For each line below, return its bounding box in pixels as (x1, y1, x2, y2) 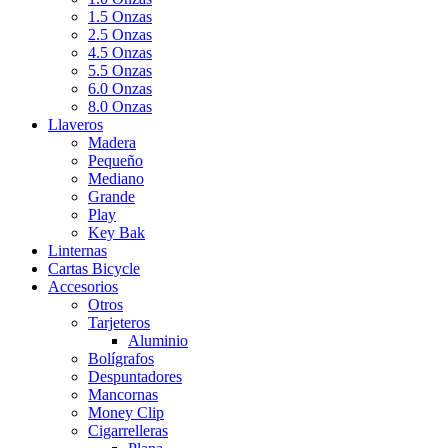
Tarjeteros (88, 313, 150, 331)
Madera (88, 133, 136, 151)
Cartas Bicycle (48, 259, 140, 277)
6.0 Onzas (88, 79, 152, 97)
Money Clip (88, 403, 164, 421)
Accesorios (48, 277, 118, 295)
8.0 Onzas (88, 97, 152, 115)
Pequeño (88, 151, 143, 169)
